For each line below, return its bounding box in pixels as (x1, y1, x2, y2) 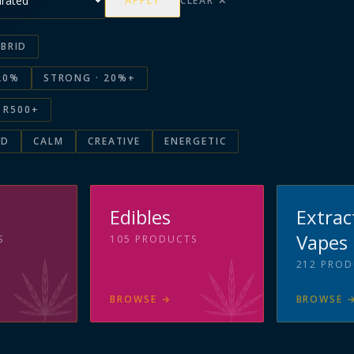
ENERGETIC (164, 134, 227, 148)
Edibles (110, 204, 171, 230)
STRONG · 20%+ (43, 71, 136, 85)
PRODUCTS (135, 232, 198, 246)
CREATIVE (87, 134, 141, 148)
